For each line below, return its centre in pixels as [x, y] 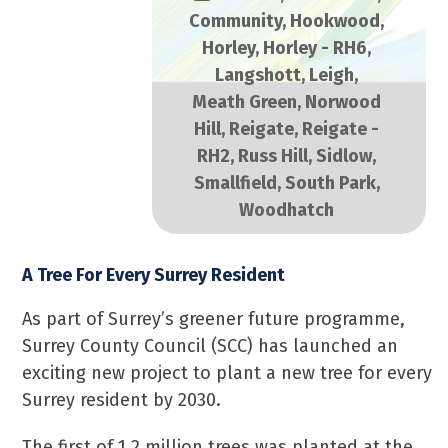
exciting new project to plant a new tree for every [227, 373]
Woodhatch [286, 210]
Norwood [343, 102]
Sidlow [344, 156]
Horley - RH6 [315, 48]
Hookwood [335, 21]
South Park [330, 183]
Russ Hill [273, 156]
